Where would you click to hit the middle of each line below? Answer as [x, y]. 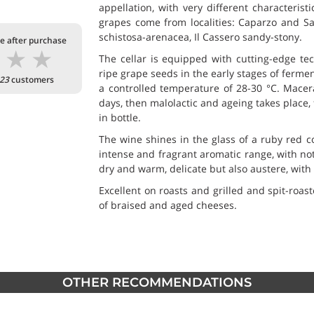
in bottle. [120, 117]
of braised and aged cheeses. [168, 205]
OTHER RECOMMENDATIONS [157, 282]
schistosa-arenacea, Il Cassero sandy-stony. [200, 37]
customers [32, 80]
